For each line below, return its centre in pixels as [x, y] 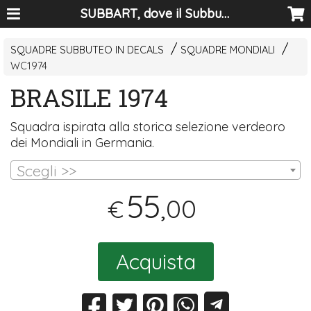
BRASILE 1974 [90, 98]
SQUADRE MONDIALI [228, 50]
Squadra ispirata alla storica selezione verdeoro [148, 127]
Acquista [155, 261]
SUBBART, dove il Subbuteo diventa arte [226, 14]
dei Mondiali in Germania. [83, 143]
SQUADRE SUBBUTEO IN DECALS [87, 50]
